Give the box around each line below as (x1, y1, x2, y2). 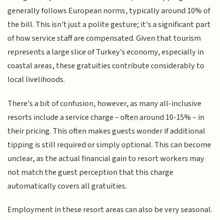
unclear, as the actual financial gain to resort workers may (7, 152, 205, 165)
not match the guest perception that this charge (7, 166, 174, 178)
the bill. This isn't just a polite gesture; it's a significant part (7, 19, 211, 31)
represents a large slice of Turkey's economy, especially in (7, 46, 204, 58)
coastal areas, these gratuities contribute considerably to (7, 60, 205, 72)
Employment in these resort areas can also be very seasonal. (7, 204, 213, 216)
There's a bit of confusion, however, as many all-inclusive (7, 97, 202, 110)
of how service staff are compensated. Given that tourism (7, 32, 201, 45)
